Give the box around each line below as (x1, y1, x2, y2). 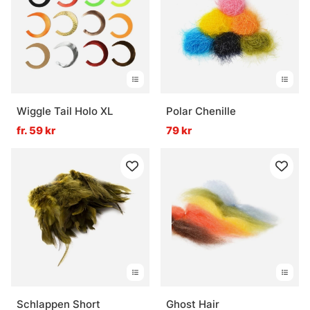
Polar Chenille (166, 104, 236, 118)
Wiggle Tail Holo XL (17, 104, 113, 118)
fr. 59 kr (17, 124, 55, 138)
